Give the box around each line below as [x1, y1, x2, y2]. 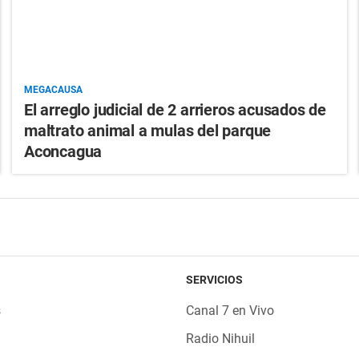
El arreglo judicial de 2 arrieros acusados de [23, 100, 326, 120]
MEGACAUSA [23, 84, 83, 96]
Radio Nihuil [185, 331, 255, 347]
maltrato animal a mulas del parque [23, 121, 272, 141]
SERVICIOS [185, 273, 243, 287]
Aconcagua [23, 142, 103, 162]
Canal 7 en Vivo [185, 303, 274, 319]
